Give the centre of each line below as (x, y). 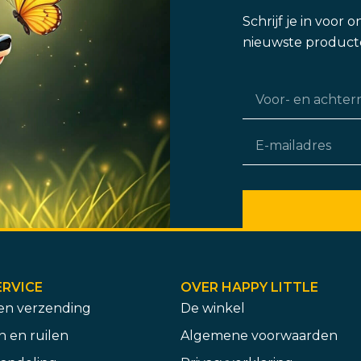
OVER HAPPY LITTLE (249, 287)
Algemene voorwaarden (259, 335)
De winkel (213, 308)
